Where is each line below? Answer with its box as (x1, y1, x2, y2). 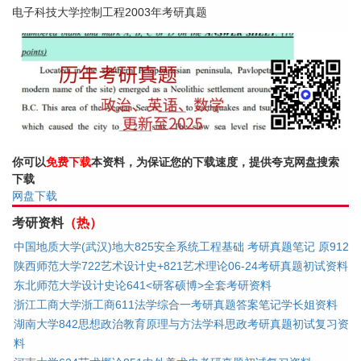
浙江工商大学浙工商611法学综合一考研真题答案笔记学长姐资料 (14, 297, 338, 311)
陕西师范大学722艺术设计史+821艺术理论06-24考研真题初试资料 (14, 259, 348, 272)
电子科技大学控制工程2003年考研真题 (12, 6, 207, 19)
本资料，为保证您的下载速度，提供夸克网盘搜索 (91, 155, 339, 168)
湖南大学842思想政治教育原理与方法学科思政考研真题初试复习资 (14, 317, 349, 330)
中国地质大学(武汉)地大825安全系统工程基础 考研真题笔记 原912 (14, 239, 349, 253)
